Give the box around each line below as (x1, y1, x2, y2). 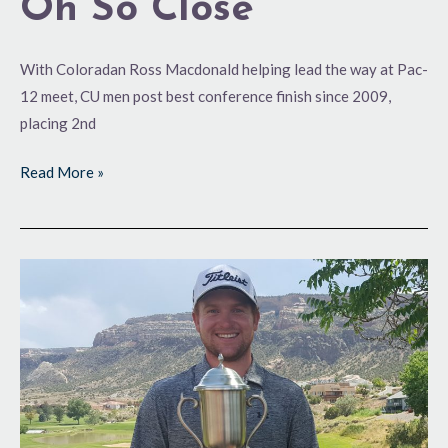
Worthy (19, 289, 71, 308)
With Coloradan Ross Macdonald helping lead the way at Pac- (20, 59, 428, 78)
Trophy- (19, 262, 73, 281)
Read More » (20, 163, 104, 182)
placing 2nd (20, 113, 96, 132)
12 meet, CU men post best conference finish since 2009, (20, 86, 391, 105)
